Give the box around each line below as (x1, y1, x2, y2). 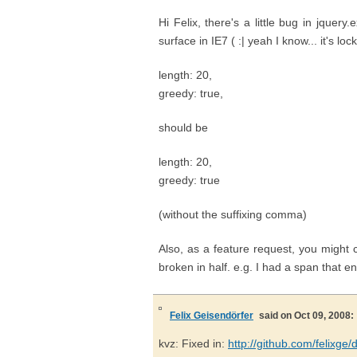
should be (159, 121, 208, 134)
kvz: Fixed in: (159, 337, 228, 350)
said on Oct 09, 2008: (259, 310, 354, 321)
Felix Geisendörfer (170, 310, 253, 321)
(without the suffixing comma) (159, 208, 307, 221)
